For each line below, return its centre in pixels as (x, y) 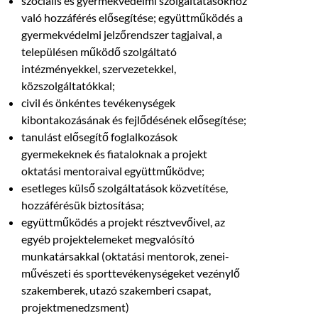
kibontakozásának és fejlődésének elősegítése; (134, 120)
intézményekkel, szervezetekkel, (99, 69)
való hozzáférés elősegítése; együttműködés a (132, 18)
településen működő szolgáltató (99, 52)
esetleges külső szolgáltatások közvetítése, (125, 188)
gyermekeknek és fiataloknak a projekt (114, 154)
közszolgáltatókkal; (68, 86)
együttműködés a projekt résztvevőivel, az (123, 222)
